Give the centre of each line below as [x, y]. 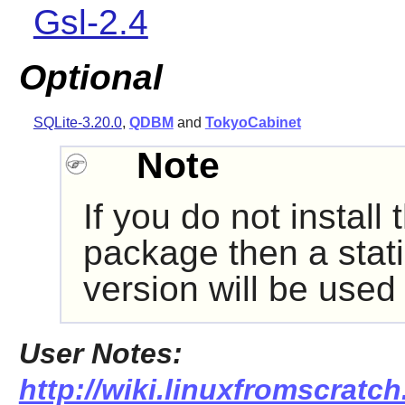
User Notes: [100, 354]
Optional [90, 78]
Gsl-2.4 [90, 22]
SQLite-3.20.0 [77, 123]
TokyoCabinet [253, 123]
